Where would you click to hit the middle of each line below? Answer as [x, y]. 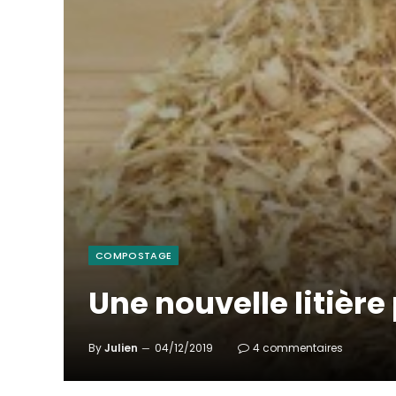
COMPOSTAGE [134, 255]
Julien [121, 348]
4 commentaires [298, 348]
